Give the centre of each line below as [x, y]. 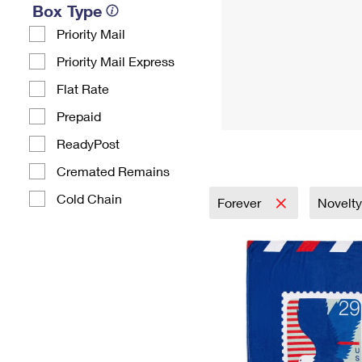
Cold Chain [89, 198]
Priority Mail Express [116, 61]
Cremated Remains [113, 171]
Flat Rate [83, 88]
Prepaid [79, 116]
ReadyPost [88, 143]
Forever [241, 202]
